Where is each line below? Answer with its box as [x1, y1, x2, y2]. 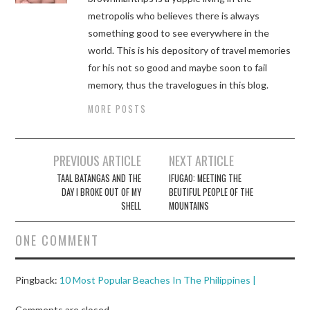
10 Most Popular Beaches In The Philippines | [60, 274, 257, 286]
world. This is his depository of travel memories [88, 44, 291, 57]
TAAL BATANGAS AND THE [56, 172, 141, 185]
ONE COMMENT [15, 230, 100, 250]
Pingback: [15, 274, 60, 286]
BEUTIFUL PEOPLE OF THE [169, 185, 254, 199]
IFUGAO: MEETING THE [169, 172, 242, 185]
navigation [15, 167, 83, 194]
